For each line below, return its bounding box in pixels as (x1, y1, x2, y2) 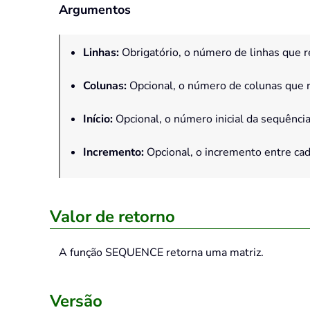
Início (83, 111, 110, 127)
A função (59, 245, 105, 261)
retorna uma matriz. (163, 245, 264, 261)
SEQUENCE (105, 245, 163, 261)
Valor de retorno (50, 206, 175, 228)
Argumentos (59, 1, 131, 19)
